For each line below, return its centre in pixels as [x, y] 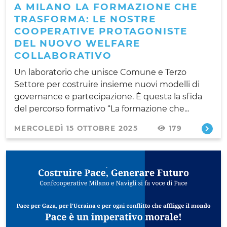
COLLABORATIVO [63, 55]
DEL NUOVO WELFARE [78, 43]
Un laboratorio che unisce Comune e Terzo [100, 72]
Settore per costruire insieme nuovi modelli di [107, 84]
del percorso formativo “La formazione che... [102, 108]
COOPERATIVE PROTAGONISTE [101, 31]
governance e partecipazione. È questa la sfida [108, 96]
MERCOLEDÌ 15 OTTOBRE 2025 [76, 128]
